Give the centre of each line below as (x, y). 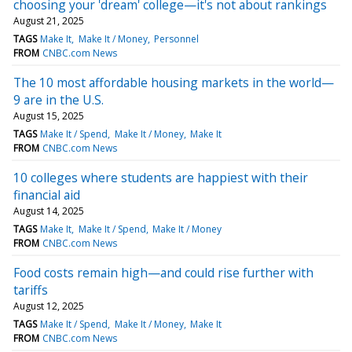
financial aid (47, 194)
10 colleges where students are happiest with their (161, 177)
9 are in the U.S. (59, 99)
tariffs (31, 290)
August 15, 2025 (49, 115)
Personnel (176, 38)
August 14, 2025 (49, 211)
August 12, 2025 (49, 306)
